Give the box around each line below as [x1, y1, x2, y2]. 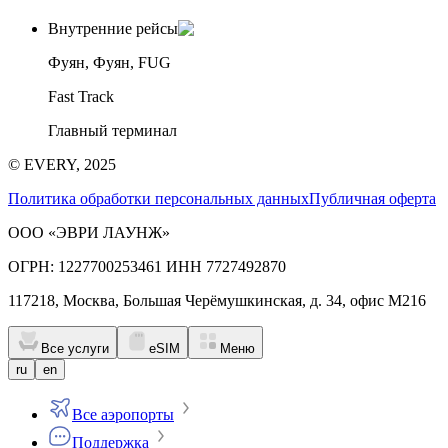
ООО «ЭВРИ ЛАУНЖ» [8, 223, 170, 241]
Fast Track [48, 87, 114, 105]
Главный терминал [48, 121, 177, 139]
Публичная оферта [309, 189, 436, 207]
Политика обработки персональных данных [8, 189, 309, 207]
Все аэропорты [72, 405, 174, 423]
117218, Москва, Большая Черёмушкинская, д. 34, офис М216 [8, 291, 426, 309]
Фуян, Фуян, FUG [48, 53, 171, 71]
